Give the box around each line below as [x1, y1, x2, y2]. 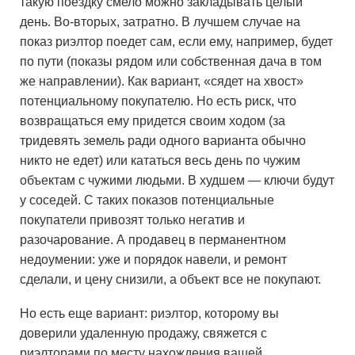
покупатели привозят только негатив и [20, 213, 245, 227]
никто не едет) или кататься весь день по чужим [20, 154, 300, 167]
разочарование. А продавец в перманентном [20, 233, 286, 246]
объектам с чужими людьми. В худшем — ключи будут [20, 174, 334, 187]
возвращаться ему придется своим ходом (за [20, 114, 285, 128]
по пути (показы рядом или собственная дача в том [20, 55, 322, 68]
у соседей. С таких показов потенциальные [20, 193, 274, 207]
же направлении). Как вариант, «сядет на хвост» [20, 74, 303, 88]
